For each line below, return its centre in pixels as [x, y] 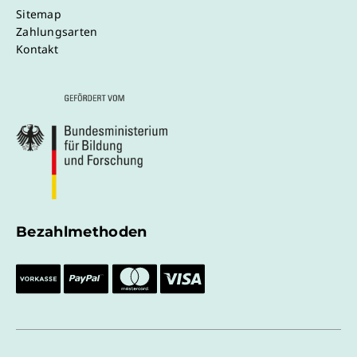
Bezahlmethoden [82, 231]
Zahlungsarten [57, 31]
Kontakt [37, 49]
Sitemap [39, 14]
